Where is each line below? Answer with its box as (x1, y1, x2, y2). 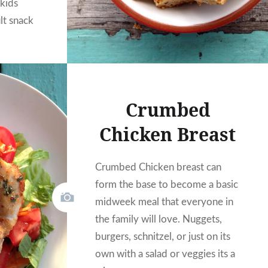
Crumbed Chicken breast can (95, 162, 222, 173)
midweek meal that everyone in (95, 197, 234, 208)
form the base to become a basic (95, 179, 239, 190)
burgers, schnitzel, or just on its (95, 232, 231, 242)
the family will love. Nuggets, (95, 214, 223, 225)
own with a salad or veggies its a (95, 249, 236, 260)
